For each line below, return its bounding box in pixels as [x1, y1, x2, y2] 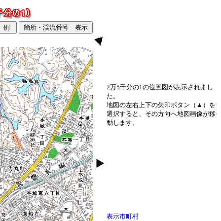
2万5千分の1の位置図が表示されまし [107, 83, 213, 91]
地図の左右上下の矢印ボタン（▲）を [107, 101, 216, 109]
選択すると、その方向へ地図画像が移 [107, 110, 216, 117]
